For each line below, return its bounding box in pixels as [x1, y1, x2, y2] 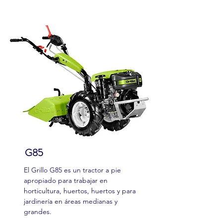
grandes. [24, 207, 52, 216]
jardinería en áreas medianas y [24, 197, 117, 206]
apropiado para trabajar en [24, 176, 108, 185]
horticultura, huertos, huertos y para [24, 186, 136, 195]
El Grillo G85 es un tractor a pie [24, 166, 121, 174]
